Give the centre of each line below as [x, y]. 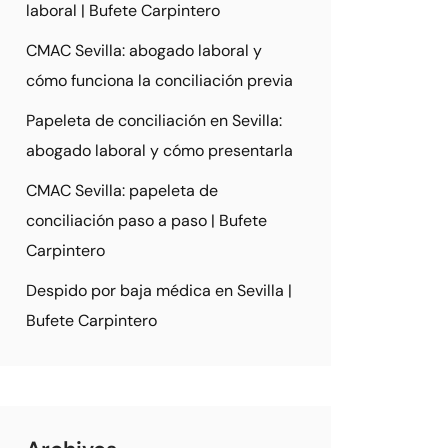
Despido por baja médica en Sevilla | [159, 290]
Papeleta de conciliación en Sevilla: [154, 120]
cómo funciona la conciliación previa [159, 80]
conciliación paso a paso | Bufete [146, 220]
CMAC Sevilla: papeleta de [122, 190]
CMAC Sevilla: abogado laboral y [144, 50]
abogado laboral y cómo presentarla [159, 150]
